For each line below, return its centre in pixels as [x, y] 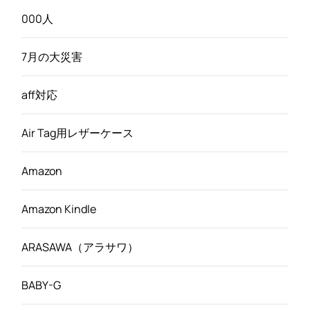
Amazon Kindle [59, 209]
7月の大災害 [52, 56]
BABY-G [41, 285]
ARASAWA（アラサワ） [80, 247]
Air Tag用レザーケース [77, 133]
